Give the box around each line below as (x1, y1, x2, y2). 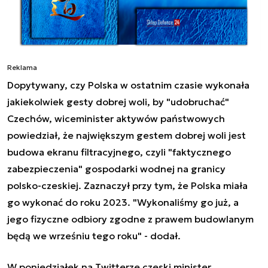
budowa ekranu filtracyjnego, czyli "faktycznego (7, 145, 231, 158)
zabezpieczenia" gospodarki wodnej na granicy (7, 162, 226, 175)
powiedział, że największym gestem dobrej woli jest (7, 129, 246, 141)
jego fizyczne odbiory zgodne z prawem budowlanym (7, 212, 254, 225)
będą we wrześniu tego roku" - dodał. (7, 229, 181, 242)
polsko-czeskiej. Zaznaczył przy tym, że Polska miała (7, 179, 248, 191)
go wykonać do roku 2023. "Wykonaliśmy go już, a (7, 196, 239, 208)
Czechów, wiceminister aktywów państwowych (7, 112, 225, 124)
